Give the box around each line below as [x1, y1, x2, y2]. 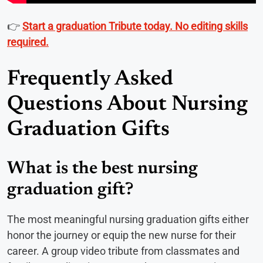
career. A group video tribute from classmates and [7, 245, 240, 258]
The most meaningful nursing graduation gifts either [7, 213, 249, 226]
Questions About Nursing [7, 95, 248, 116]
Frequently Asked [7, 69, 173, 91]
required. [7, 36, 49, 49]
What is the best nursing [7, 160, 198, 178]
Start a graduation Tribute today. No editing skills [22, 20, 248, 33]
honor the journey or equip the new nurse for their [7, 229, 236, 242]
